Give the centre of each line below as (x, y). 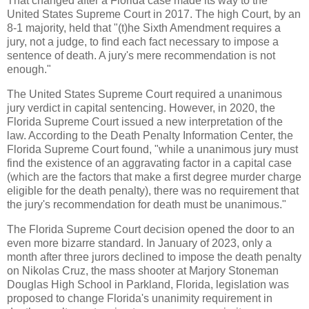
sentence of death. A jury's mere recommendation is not (141, 56)
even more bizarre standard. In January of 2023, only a (139, 243)
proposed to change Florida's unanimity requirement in (140, 298)
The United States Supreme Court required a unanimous (144, 94)
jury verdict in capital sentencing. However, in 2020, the (141, 108)
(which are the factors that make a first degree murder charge (154, 177)
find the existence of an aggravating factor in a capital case (149, 163)
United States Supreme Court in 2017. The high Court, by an (154, 14)
